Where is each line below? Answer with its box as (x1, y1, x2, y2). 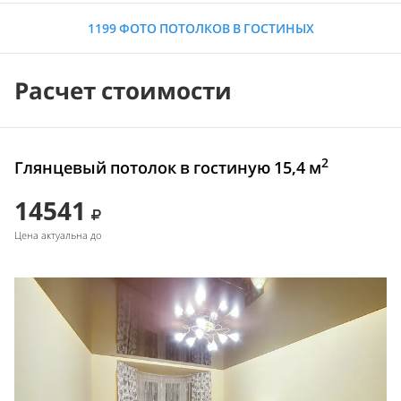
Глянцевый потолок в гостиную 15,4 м (14, 157, 321, 179)
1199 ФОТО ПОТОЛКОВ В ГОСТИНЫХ (87, 20, 314, 38)
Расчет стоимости (14, 74, 232, 107)
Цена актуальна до (14, 228, 101, 243)
